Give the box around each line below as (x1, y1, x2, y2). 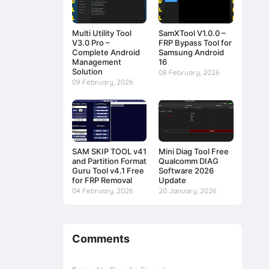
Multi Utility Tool (71, 28, 131, 38)
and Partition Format (71, 156, 147, 166)
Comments (71, 232, 130, 245)
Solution (71, 66, 103, 76)
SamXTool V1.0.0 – (159, 28, 226, 38)
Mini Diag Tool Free (159, 146, 229, 156)
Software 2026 (159, 165, 214, 175)
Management (71, 56, 121, 67)
